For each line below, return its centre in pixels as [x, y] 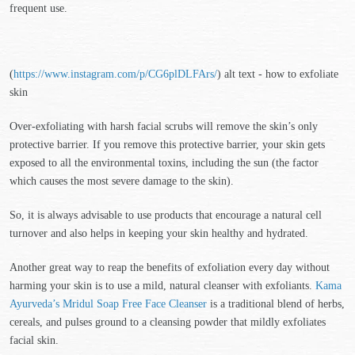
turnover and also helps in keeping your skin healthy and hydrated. [159, 233]
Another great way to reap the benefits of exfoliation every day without [170, 267]
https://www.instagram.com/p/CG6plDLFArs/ [115, 74]
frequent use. [43, 8]
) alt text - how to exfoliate [278, 74]
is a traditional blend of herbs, [276, 304]
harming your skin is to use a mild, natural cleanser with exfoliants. [162, 286]
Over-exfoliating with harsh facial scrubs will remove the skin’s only [164, 126]
